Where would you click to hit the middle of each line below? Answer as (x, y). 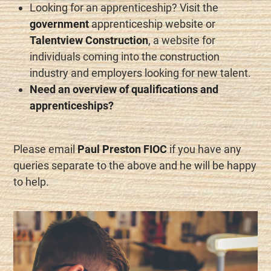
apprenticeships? (72, 106)
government (60, 24)
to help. (31, 182)
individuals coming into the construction (125, 57)
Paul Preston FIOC (122, 149)
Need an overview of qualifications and (124, 90)
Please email (46, 149)
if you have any (204, 149)
